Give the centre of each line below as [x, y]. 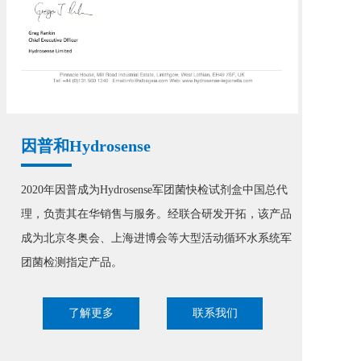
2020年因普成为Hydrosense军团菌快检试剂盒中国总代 [154, 190]
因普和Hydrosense [86, 146]
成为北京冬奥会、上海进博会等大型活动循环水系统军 [156, 238]
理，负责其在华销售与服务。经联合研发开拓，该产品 [156, 214]
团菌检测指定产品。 [72, 262]
